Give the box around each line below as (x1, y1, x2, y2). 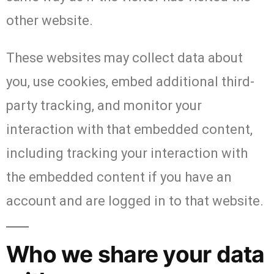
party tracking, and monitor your (6, 97, 202, 113)
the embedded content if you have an (6, 169, 232, 185)
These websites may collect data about (6, 50, 243, 65)
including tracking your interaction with (6, 145, 248, 161)
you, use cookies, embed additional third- (6, 73, 254, 89)
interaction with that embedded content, (6, 121, 253, 137)
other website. (6, 12, 93, 28)
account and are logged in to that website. (6, 193, 264, 209)
